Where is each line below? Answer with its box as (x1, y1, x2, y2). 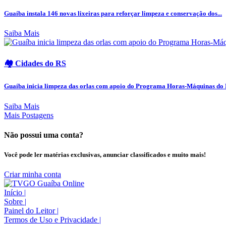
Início (4, 188, 24, 197)
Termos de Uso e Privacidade (4, 215, 99, 224)
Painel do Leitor (4, 206, 57, 215)
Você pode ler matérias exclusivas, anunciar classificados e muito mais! (4, 150, 206, 158)
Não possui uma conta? (4, 130, 83, 139)
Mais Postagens (4, 110, 53, 120)
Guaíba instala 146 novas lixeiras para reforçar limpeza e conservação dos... (4, 9, 222, 17)
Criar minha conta (4, 170, 61, 179)
